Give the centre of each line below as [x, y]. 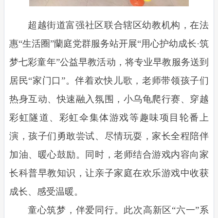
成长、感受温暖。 [46, 191]
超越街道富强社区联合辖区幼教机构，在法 [118, 25]
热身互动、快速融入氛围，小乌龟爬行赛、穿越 [109, 99]
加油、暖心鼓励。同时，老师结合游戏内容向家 [109, 154]
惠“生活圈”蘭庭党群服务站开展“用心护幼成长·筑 [109, 43]
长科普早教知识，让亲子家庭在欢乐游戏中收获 [109, 173]
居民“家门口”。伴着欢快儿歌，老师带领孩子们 [109, 80]
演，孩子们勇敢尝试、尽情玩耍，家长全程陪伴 [109, 136]
